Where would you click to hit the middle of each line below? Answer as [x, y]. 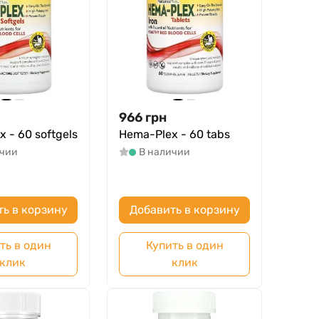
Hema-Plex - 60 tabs [175, 135]
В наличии [164, 152]
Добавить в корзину [184, 210]
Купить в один [184, 246]
